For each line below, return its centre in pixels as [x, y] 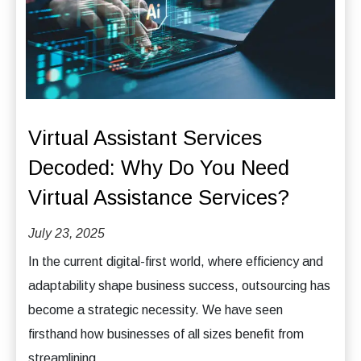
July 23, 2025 [66, 233]
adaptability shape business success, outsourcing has [179, 285]
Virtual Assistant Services [145, 137]
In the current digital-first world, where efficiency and [176, 261]
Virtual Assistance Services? [159, 197]
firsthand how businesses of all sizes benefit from [166, 334]
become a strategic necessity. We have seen [156, 309]
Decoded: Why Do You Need [159, 167]
